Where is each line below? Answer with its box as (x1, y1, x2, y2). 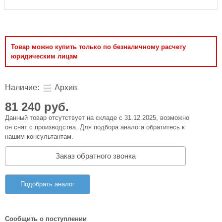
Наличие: (5, 83, 39, 92)
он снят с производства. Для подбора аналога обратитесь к (5, 123, 185, 131)
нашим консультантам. (5, 133, 73, 140)
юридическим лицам (11, 53, 78, 60)
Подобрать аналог (20, 180, 75, 188)
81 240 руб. (5, 100, 69, 113)
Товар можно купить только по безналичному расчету (11, 43, 186, 51)
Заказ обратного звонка (55, 151, 136, 160)
